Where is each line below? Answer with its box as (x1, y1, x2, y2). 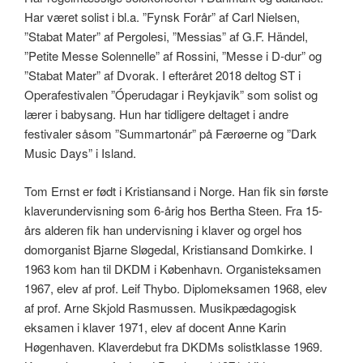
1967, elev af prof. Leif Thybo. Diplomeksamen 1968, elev (24, 279, 327, 297)
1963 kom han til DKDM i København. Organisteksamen (24, 259, 321, 277)
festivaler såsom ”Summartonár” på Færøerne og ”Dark (24, 125, 317, 143)
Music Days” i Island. (24, 144, 136, 162)
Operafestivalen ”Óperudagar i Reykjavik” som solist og (24, 86, 318, 104)
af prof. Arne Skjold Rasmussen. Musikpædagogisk (24, 298, 297, 316)
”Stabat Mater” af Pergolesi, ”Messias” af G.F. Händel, (24, 28, 308, 45)
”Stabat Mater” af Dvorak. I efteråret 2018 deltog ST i (24, 66, 301, 84)
